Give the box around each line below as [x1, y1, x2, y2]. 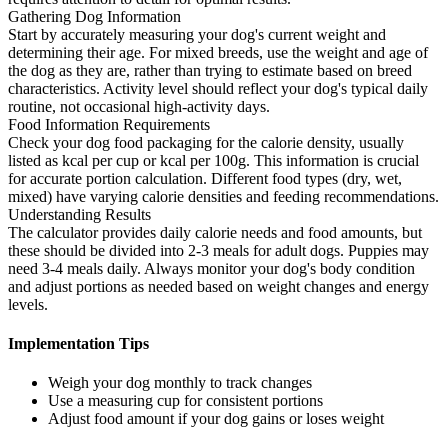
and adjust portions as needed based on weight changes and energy [8, 277, 429, 295]
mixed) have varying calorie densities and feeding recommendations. [8, 187, 439, 205]
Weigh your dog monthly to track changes [48, 374, 312, 392]
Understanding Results [8, 205, 151, 223]
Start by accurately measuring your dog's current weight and [8, 25, 386, 43]
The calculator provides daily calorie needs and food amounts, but [8, 223, 422, 241]
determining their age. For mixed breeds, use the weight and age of [8, 43, 428, 61]
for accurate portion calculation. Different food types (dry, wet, [8, 169, 402, 187]
